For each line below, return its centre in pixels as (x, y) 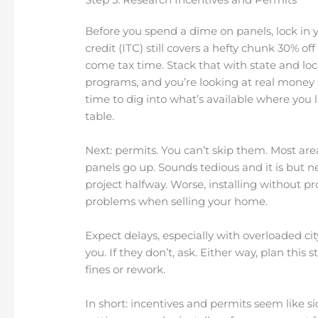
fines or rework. (126, 270)
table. (100, 116)
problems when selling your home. (177, 202)
